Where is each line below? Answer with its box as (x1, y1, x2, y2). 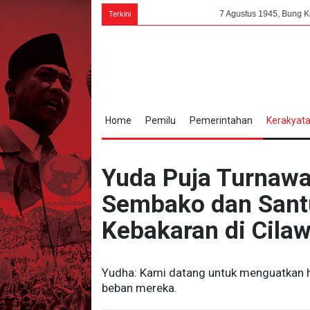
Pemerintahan (189, 115, 253, 126)
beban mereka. (102, 281, 177, 295)
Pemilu (145, 115, 176, 126)
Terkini (109, 10, 131, 18)
